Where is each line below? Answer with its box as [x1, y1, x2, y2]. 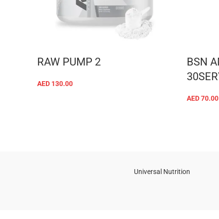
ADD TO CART [84, 91, 125, 99]
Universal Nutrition [133, 167, 190, 175]
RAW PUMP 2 [37, 55, 101, 68]
